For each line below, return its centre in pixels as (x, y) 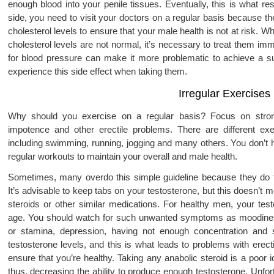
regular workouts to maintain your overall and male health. (122, 156)
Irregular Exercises (224, 94)
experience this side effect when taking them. (97, 71)
